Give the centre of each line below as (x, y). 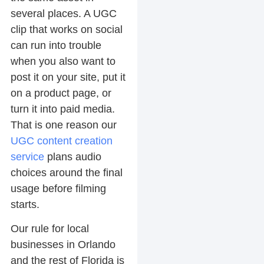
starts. (25, 204)
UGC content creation (61, 141)
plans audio (72, 156)
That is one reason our (63, 125)
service (27, 156)
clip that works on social (66, 29)
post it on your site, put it (68, 77)
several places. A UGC (63, 13)
